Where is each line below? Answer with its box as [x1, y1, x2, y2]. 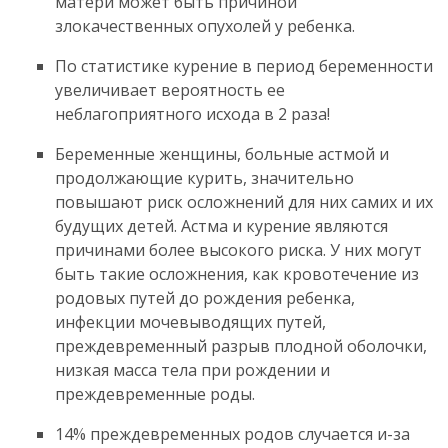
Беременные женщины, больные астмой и [55, 142, 389, 165]
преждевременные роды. [55, 382, 255, 405]
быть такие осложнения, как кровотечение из [55, 262, 419, 285]
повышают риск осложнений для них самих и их [55, 190, 433, 213]
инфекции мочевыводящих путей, [55, 310, 326, 333]
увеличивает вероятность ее [55, 78, 285, 101]
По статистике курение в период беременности [55, 54, 433, 77]
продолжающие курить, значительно [55, 166, 354, 189]
